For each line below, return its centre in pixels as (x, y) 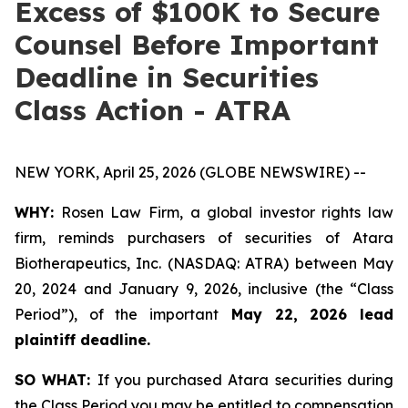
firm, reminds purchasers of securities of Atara (204, 238)
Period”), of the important (117, 314)
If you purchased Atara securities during (245, 380)
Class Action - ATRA (153, 110)
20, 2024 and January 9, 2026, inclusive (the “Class (204, 289)
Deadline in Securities (167, 77)
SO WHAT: (56, 380)
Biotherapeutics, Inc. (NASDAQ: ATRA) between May (204, 263)
